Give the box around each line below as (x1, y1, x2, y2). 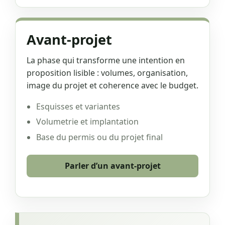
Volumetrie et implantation (36, 116, 139, 128)
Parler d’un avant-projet (64, 160, 161, 172)
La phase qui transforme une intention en (27, 55, 185, 66)
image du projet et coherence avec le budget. (27, 80, 198, 91)
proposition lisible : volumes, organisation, (27, 67, 188, 79)
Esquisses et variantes (36, 100, 121, 112)
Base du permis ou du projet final (36, 132, 163, 143)
